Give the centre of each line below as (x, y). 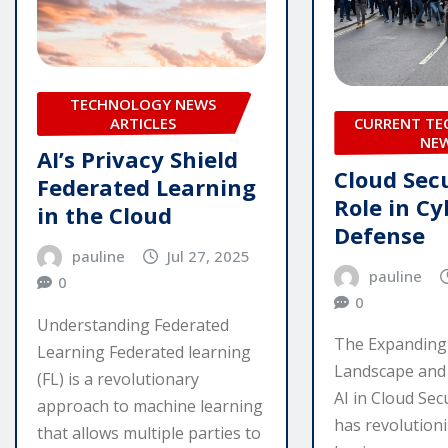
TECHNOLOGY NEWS (143, 103)
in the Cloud (104, 215)
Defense (380, 234)
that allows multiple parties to (149, 433)
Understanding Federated (133, 325)
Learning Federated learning (144, 352)
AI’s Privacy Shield (137, 159)
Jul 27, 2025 (209, 256)
